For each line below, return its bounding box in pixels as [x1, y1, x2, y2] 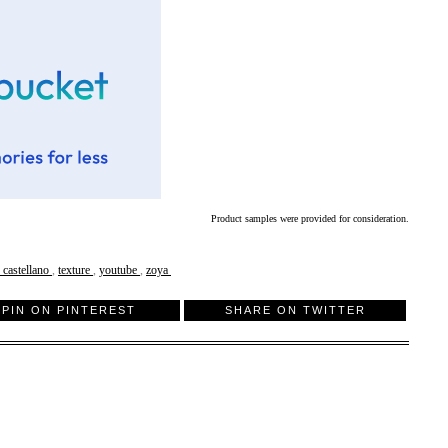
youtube [99, 263, 140, 278]
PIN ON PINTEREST [2, 303, 136, 316]
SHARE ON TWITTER [224, 303, 366, 316]
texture [58, 263, 93, 278]
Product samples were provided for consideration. [211, 213, 409, 225]
